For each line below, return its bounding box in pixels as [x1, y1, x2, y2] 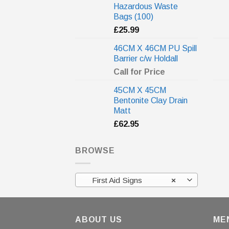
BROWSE [75, 146, 115, 155]
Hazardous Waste [113, 2, 178, 11]
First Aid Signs [85, 176, 142, 185]
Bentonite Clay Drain [113, 96, 188, 105]
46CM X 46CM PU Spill [113, 44, 197, 53]
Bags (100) [113, 12, 153, 21]
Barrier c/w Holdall [113, 54, 178, 63]
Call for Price [113, 67, 165, 77]
